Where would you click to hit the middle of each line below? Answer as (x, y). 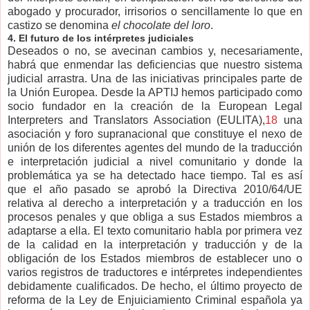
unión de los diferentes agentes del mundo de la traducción (155, 148)
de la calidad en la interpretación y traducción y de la (155, 245)
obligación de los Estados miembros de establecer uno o (155, 259)
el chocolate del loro (161, 26)
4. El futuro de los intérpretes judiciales (101, 38)
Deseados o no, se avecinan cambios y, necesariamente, (155, 51)
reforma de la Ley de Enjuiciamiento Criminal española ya (155, 300)
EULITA (240, 120)
